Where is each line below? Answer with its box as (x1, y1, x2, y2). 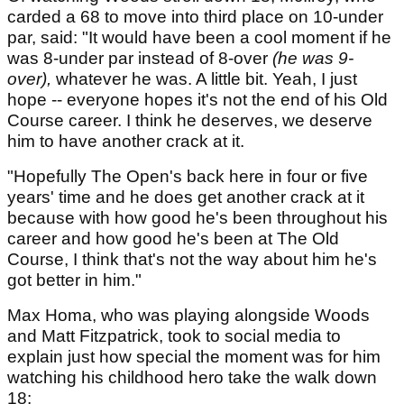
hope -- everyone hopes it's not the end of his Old (7, 90, 388, 110)
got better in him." (7, 271, 142, 290)
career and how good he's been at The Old (7, 229, 339, 249)
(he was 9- (272, 49, 353, 69)
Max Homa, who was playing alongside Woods (7, 306, 370, 326)
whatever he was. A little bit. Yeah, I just (51, 69, 357, 89)
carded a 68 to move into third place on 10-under (7, 7, 383, 27)
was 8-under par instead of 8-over (7, 49, 272, 69)
